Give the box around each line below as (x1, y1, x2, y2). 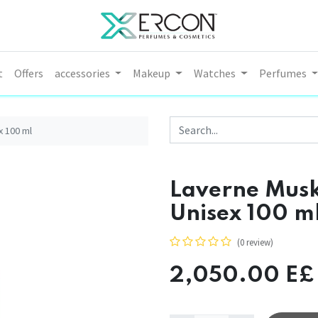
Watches (193, 66, 236, 81)
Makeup (133, 66, 171, 81)
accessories (54, 66, 110, 81)
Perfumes (258, 66, 307, 81)
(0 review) (237, 236, 273, 248)
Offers (13, 66, 43, 81)
